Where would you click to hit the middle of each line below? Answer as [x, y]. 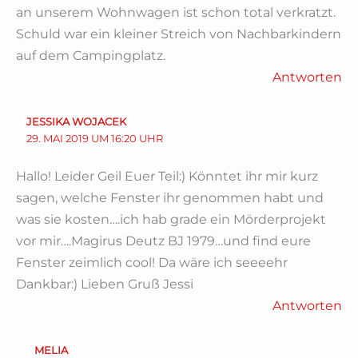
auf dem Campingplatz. [91, 55]
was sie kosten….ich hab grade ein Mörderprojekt [171, 220]
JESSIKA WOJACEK [76, 121]
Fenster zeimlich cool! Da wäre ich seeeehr [152, 263]
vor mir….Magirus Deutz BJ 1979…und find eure [163, 241]
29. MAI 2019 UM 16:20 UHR [94, 138]
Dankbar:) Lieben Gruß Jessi [105, 284]
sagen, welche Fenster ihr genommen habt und [170, 198]
